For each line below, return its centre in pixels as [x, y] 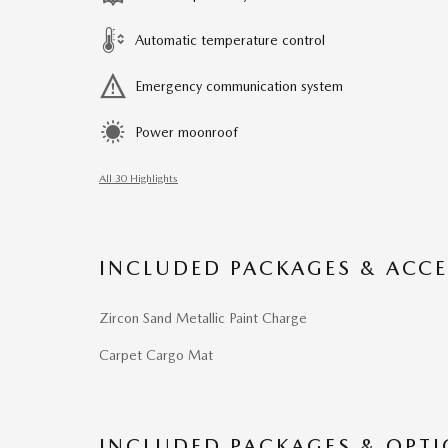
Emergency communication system [239, 86]
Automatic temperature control [230, 40]
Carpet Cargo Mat [156, 355]
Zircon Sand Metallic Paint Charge [203, 318]
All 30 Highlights [138, 178]
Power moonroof [186, 132]
